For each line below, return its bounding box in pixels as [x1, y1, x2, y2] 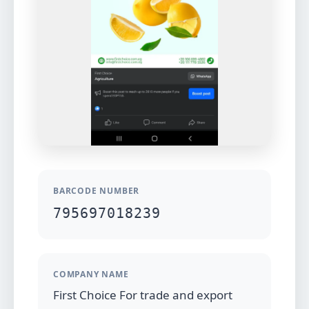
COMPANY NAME [53, 268, 129, 280]
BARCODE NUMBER [53, 185, 140, 197]
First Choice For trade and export [53, 287, 232, 303]
